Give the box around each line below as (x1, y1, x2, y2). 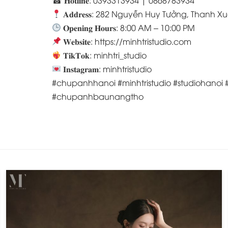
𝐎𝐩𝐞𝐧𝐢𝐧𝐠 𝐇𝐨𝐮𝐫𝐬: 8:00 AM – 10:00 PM (61, 21, 195, 33)
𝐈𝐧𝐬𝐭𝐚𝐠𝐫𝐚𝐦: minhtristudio (61, 63, 152, 74)
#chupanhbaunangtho (52, 90, 144, 102)
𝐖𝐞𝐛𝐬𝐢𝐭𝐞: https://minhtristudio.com (61, 35, 192, 47)
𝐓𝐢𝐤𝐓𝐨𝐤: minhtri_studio (61, 49, 147, 61)
